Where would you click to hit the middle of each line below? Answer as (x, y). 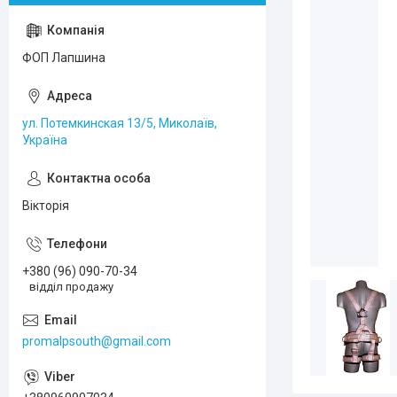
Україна (45, 140)
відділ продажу (71, 286)
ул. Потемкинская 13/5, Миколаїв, (120, 123)
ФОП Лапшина (64, 58)
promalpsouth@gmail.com (97, 341)
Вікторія (46, 206)
